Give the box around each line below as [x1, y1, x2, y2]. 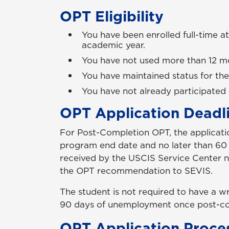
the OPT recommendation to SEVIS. [60, 165, 213, 177]
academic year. [82, 39, 145, 52]
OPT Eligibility [60, 6, 164, 27]
